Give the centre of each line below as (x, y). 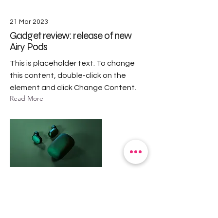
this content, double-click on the (68, 75)
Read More (27, 98)
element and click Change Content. (73, 87)
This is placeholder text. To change (72, 63)
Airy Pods (29, 47)
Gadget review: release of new (71, 36)
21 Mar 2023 (29, 22)
